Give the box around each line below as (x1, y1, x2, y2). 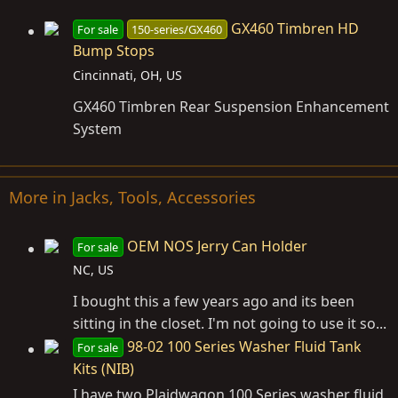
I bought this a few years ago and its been (73, 291, 354, 312)
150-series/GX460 (131, 21, 223, 38)
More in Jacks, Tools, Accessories (9, 186, 256, 208)
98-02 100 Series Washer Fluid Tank (126, 337, 362, 357)
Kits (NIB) (73, 359, 134, 379)
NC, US (73, 261, 114, 279)
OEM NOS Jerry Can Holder (126, 235, 307, 256)
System (73, 118, 122, 139)
